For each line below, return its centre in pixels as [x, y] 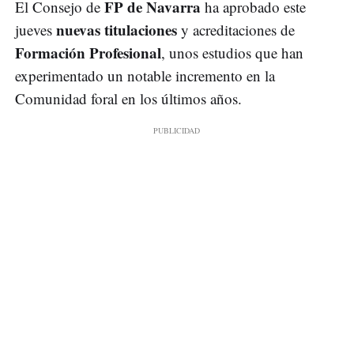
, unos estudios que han [232, 53]
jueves [34, 30]
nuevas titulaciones [115, 30]
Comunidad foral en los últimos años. [128, 99]
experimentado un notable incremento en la [145, 76]
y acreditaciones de [236, 30]
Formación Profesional [88, 53]
